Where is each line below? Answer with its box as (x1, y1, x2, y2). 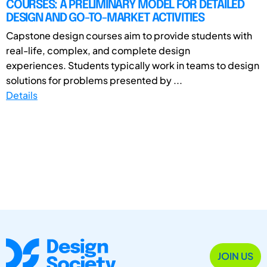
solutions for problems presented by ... (6, 73, 182, 86)
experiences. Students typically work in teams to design (6, 58, 259, 72)
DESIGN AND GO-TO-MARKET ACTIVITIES (6, 11, 204, 24)
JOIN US (218, 250, 253, 263)
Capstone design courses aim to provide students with (6, 29, 252, 42)
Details (6, 88, 38, 101)
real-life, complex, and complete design (6, 44, 190, 57)
